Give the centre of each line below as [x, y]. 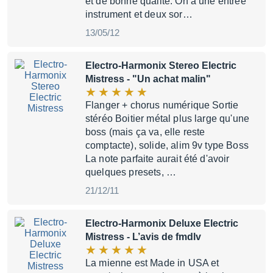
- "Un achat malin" [168, 79]
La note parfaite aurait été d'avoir [158, 159]
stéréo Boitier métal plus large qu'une [168, 119]
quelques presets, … [131, 172]
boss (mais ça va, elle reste [145, 132]
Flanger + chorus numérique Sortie [162, 105]
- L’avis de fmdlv [163, 237]
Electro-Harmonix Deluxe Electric [162, 223]
